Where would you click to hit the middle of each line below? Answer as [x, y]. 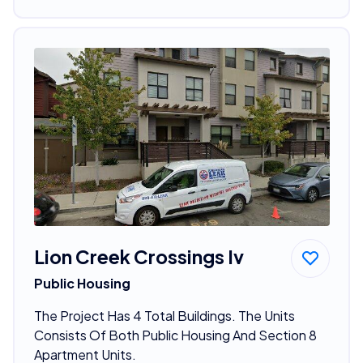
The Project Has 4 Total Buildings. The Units [164, 315]
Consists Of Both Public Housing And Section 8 [175, 335]
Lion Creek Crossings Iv [139, 256]
